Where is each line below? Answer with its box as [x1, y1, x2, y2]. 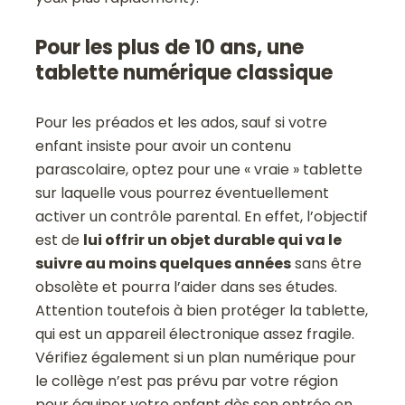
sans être [291, 253, 363, 275]
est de [35, 230, 84, 251]
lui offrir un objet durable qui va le [83, 230, 343, 251]
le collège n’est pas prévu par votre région [35, 371, 339, 392]
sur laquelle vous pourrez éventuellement [35, 183, 330, 204]
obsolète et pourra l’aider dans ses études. [35, 277, 338, 298]
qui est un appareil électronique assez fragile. [35, 324, 355, 345]
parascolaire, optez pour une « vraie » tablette [35, 159, 363, 181]
